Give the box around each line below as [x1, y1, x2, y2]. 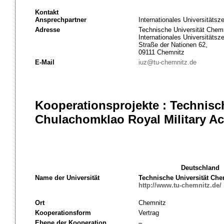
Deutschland [181, 164, 219, 171]
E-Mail [34, 58, 54, 66]
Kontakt [34, 8, 58, 16]
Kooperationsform [34, 209, 91, 216]
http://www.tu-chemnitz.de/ [138, 181, 221, 189]
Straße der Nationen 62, [138, 41, 207, 48]
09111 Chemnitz [138, 48, 184, 56]
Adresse [34, 26, 60, 33]
